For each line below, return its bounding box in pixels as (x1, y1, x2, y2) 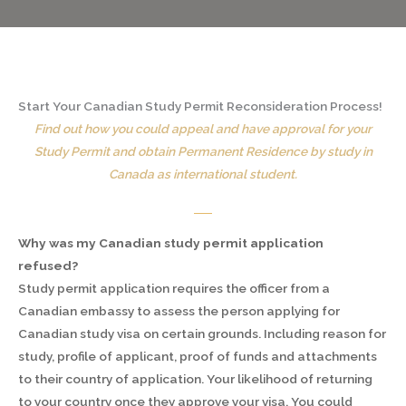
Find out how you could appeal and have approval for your (34, 121, 372, 136)
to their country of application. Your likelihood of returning (18, 372, 372, 386)
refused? (18, 258, 81, 273)
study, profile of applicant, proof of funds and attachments (18, 349, 377, 363)
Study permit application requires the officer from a (18, 281, 330, 295)
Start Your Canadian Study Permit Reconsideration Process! (18, 99, 382, 113)
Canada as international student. (109, 167, 297, 181)
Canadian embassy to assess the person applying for (18, 304, 340, 318)
